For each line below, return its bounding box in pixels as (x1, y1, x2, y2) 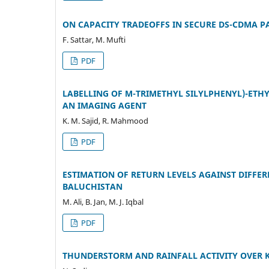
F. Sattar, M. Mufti (62, 34, 125, 45)
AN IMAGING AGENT (62, 99, 147, 111)
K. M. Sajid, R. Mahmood (62, 115, 148, 126)
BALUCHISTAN (62, 180, 122, 192)
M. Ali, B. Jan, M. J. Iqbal (62, 196, 144, 207)
